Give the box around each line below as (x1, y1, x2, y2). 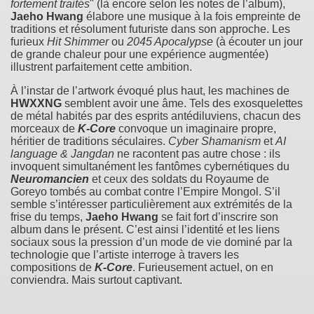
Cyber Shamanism (168, 135, 261, 147)
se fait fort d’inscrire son (158, 210, 278, 223)
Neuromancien (11, 172, 89, 185)
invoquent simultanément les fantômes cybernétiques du (11, 160, 289, 172)
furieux (11, 35, 47, 48)
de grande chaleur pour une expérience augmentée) (11, 48, 268, 60)
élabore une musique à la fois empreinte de (83, 10, 301, 22)
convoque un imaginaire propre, (118, 122, 276, 135)
